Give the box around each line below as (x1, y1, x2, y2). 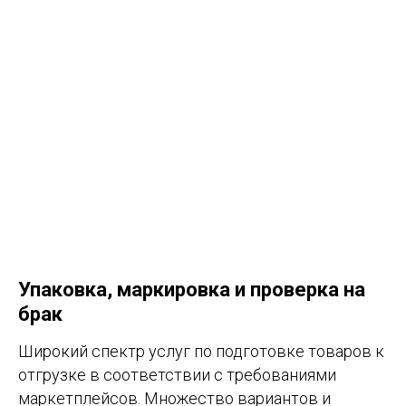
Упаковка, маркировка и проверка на (18, 278, 365, 302)
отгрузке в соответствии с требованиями (18, 365, 336, 385)
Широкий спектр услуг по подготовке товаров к (18, 342, 384, 362)
